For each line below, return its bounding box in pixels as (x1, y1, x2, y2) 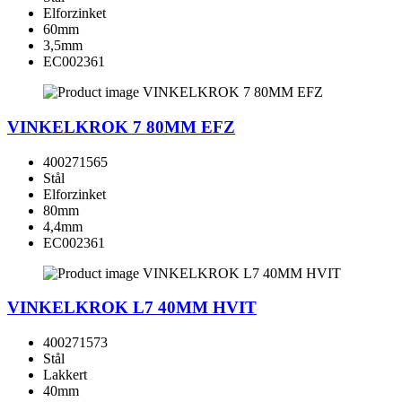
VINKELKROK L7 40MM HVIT (7, 298, 257, 318)
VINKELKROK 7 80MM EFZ (7, 117, 235, 136)
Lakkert (43, 367, 87, 383)
